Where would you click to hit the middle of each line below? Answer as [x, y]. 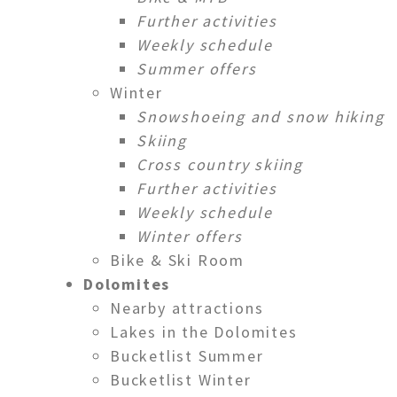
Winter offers [190, 236]
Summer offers [197, 68]
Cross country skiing [220, 164]
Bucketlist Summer [187, 355]
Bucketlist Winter [181, 379]
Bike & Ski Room [177, 260]
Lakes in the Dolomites [204, 331]
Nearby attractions [187, 307]
